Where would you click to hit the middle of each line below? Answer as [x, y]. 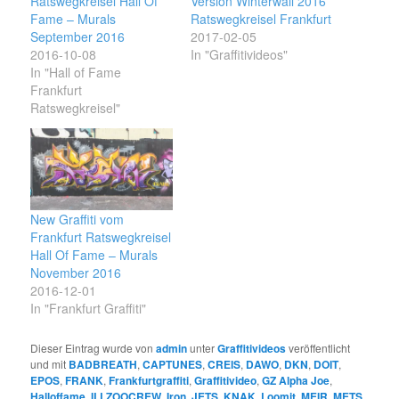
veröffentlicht [318, 347]
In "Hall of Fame [76, 73]
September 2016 [78, 37]
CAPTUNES [173, 364]
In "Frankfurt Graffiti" [89, 308]
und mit [50, 363]
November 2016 [76, 272]
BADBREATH [103, 364]
